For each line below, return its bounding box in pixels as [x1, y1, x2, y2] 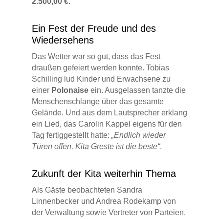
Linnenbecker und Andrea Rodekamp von [31, 197, 176, 206]
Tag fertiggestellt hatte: [31, 131, 111, 140]
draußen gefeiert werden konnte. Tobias [31, 64, 169, 72]
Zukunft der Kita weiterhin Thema [31, 168, 176, 179]
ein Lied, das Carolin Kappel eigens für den [31, 120, 182, 129]
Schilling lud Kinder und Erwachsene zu [31, 75, 171, 84]
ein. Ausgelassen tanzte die [88, 86, 186, 95]
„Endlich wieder [111, 131, 166, 140]
